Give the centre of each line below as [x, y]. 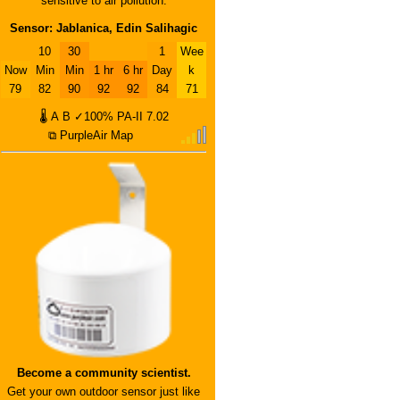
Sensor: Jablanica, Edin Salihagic [104, 28]
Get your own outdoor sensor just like [104, 392]
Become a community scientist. [104, 373]
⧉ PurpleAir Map [90, 135]
